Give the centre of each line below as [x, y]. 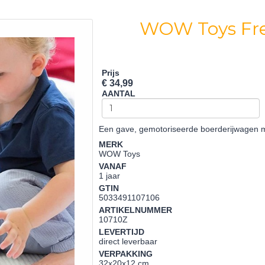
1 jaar [110, 176]
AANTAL [119, 93]
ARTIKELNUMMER [136, 210]
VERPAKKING [126, 254]
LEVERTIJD [122, 232]
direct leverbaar [128, 241]
